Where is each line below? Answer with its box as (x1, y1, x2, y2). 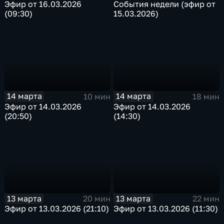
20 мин (82, 193, 110, 204)
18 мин (192, 91, 219, 102)
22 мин (192, 193, 219, 204)
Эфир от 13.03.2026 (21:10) (4, 203, 109, 214)
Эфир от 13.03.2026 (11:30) (113, 203, 218, 214)
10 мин (83, 91, 110, 102)
